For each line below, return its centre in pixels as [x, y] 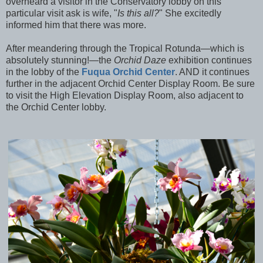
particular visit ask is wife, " [62, 14]
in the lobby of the [44, 72]
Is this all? [138, 14]
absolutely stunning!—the [60, 60]
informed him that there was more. [76, 25]
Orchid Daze [140, 60]
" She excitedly [190, 14]
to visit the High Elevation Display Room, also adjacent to [125, 96]
